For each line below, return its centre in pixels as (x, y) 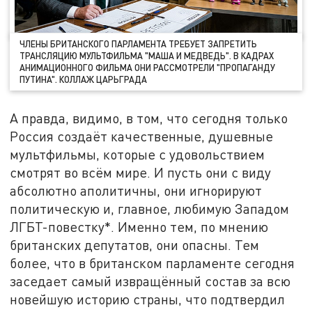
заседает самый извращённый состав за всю (150, 281)
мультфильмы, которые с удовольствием (138, 154)
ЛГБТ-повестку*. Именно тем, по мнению (139, 226)
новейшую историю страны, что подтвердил (148, 299)
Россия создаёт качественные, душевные (142, 136)
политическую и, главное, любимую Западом (150, 208)
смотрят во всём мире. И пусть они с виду (141, 172)
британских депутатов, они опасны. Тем (135, 244)
